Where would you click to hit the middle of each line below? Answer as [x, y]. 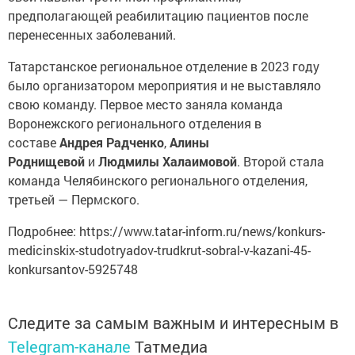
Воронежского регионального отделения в [135, 123]
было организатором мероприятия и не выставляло [164, 85]
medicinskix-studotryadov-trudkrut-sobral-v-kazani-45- [159, 250]
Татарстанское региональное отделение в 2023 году [164, 66]
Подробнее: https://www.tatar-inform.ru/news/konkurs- [166, 231]
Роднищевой [46, 161]
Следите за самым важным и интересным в [173, 323]
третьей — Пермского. [74, 199]
